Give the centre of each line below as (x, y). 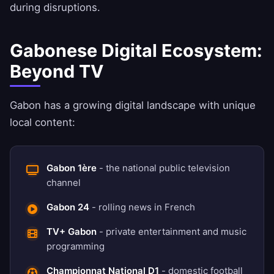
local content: (43, 123)
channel (64, 183)
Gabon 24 (68, 207)
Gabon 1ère (72, 168)
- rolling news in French (142, 207)
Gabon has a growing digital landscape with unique (133, 106)
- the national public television (163, 168)
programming (76, 246)
